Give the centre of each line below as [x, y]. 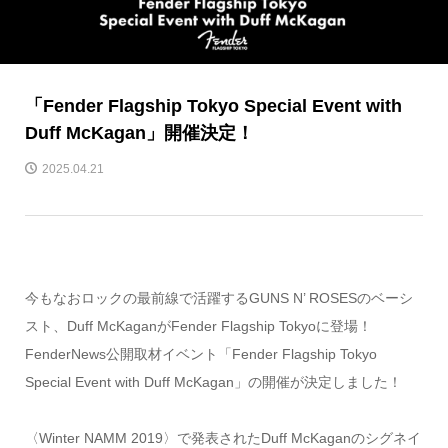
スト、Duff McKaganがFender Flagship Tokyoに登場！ [205, 325]
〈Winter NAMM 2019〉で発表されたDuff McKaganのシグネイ [222, 437]
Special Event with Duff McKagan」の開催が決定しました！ [213, 381]
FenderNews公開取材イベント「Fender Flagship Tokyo [200, 353]
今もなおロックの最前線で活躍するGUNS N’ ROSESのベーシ [218, 297]
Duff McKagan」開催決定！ [139, 132]
